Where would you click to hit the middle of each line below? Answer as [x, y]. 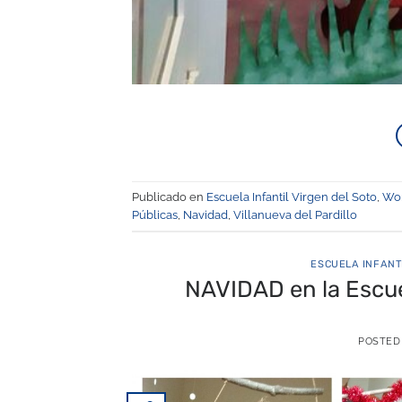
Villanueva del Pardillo [295, 214]
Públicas [155, 214]
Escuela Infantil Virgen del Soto [292, 197]
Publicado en [169, 197]
